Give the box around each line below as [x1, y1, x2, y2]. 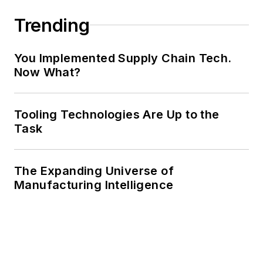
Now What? [14, 65, 81, 79]
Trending [14, 14, 90, 36]
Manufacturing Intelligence [14, 177, 174, 192]
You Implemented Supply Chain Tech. [14, 50, 232, 65]
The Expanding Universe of [14, 163, 174, 178]
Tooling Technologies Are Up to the [14, 107, 220, 122]
